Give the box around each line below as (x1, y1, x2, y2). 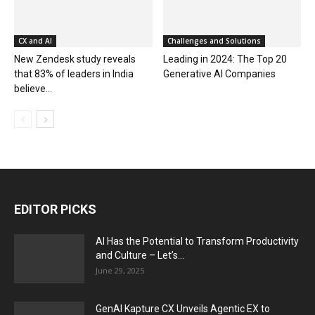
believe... (14, 83, 52, 95)
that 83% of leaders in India (14, 68, 134, 80)
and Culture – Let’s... (96, 250, 184, 262)
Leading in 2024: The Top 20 (162, 53, 287, 65)
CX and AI (18, 36, 52, 46)
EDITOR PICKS (14, 202, 96, 217)
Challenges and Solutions (167, 36, 261, 46)
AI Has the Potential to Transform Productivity (96, 236, 299, 247)
